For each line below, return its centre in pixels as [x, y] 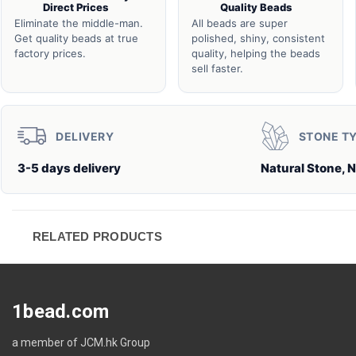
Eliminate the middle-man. [79, 23]
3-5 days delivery [69, 168]
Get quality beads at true [76, 38]
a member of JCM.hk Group [81, 342]
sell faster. [217, 68]
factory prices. [50, 53]
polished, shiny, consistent [258, 38]
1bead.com [61, 311]
